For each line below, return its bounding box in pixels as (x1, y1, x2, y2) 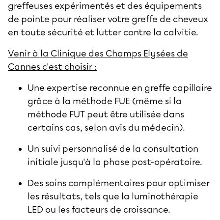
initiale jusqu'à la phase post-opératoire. (27, 156, 202, 167)
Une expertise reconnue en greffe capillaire (27, 82, 212, 93)
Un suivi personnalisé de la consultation (27, 143, 198, 154)
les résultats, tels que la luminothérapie (27, 191, 198, 202)
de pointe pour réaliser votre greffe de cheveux (8, 13, 208, 25)
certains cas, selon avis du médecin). (27, 122, 185, 133)
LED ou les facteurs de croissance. (27, 204, 170, 215)
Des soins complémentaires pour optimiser (27, 177, 210, 189)
